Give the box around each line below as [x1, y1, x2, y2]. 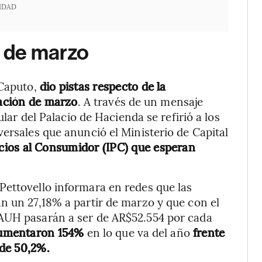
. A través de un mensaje [77, 94, 204, 109]
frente [192, 225, 225, 240]
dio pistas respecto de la [39, 78, 166, 94]
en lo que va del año [84, 225, 193, 240]
